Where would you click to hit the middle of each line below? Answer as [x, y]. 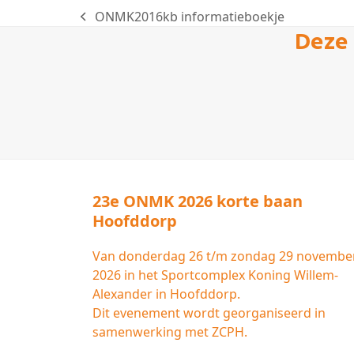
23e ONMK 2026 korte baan [198, 201]
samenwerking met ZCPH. [170, 332]
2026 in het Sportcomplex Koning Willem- [215, 275]
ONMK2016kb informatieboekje [189, 17]
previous [106, 25]
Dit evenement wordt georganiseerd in [209, 313]
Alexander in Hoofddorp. [166, 294]
